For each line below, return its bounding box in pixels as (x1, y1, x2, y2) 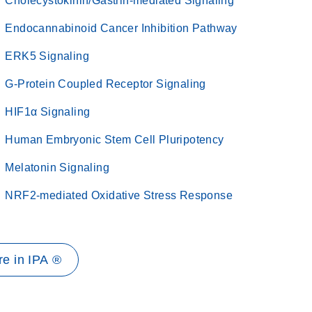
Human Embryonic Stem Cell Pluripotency (5, 134, 224, 146)
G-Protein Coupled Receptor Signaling (5, 78, 206, 90)
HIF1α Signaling (5, 106, 91, 118)
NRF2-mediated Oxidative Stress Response (5, 189, 233, 201)
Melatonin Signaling (5, 162, 109, 173)
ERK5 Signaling (5, 50, 89, 62)
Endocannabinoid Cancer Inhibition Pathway (5, 22, 237, 34)
